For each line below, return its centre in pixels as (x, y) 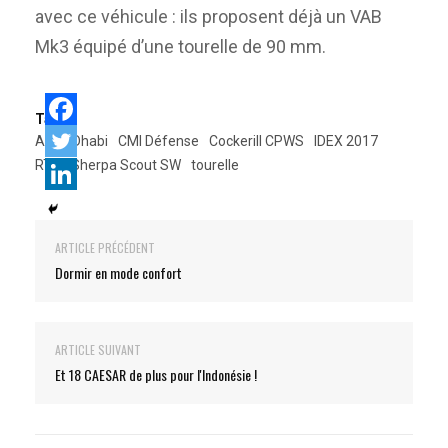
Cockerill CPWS (256, 140)
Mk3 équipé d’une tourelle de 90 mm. (180, 46)
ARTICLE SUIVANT (98, 349)
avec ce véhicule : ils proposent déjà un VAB (208, 16)
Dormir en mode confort (118, 272)
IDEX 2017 (346, 140)
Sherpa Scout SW (126, 164)
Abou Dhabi (71, 140)
